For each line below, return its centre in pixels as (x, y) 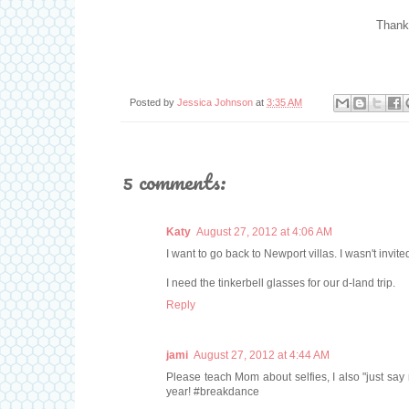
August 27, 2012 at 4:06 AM (264, 232)
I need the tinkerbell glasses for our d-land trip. (281, 283)
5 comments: (174, 182)
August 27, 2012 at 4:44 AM (262, 356)
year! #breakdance (213, 392)
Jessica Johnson (215, 102)
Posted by (153, 102)
